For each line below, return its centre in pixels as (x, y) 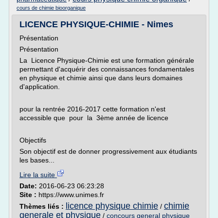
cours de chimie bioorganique (51, 8)
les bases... (37, 160)
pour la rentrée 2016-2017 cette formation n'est (92, 109)
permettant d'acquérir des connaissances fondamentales (107, 69)
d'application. (40, 87)
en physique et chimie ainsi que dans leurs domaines (101, 78)
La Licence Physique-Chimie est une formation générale (107, 60)
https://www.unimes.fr (71, 195)
